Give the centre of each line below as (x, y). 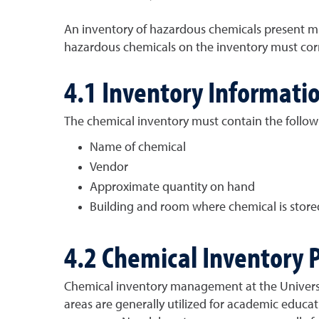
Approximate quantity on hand (172, 187)
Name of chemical (137, 147)
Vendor (109, 167)
